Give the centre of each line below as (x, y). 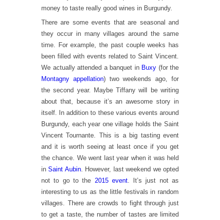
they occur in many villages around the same (110, 34)
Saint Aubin (65, 169)
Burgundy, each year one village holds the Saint (110, 124)
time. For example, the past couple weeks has (110, 45)
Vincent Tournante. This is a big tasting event (110, 135)
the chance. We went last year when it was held (110, 158)
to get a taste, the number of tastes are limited (110, 214)
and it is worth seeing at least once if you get (110, 147)
